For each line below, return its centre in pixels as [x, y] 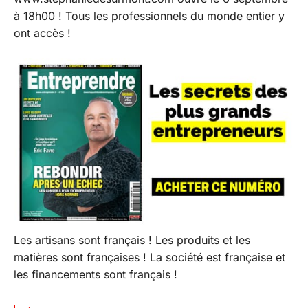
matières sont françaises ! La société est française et [150, 257]
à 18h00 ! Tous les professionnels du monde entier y [149, 16]
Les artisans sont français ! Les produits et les [132, 240]
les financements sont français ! [97, 275]
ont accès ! [44, 33]
